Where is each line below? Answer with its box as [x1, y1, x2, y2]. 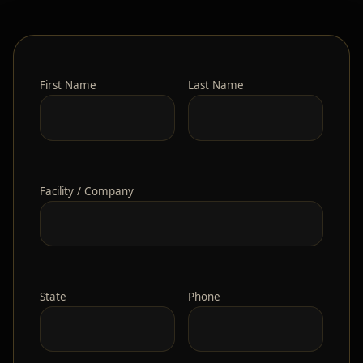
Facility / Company [40, 183, 134, 199]
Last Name [188, 78, 244, 93]
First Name [40, 78, 96, 93]
